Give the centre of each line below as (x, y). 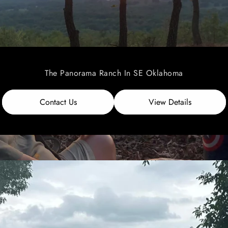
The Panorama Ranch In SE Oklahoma (114, 73)
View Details (170, 102)
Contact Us (58, 102)
